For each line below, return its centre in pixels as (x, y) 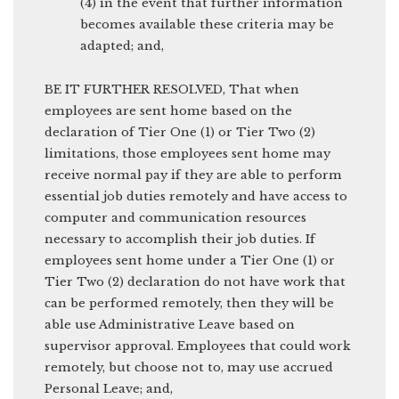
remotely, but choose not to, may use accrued (189, 367)
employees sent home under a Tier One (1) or (190, 260)
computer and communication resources (175, 217)
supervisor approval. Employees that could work (198, 346)
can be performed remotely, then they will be (189, 303)
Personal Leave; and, (109, 388)
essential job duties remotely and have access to (196, 196)
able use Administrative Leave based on (170, 324)
